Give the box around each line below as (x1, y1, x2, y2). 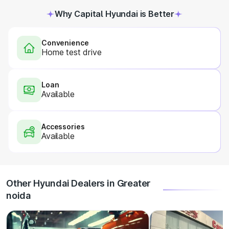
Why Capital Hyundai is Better (54, 9, 175, 19)
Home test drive (41, 47, 102, 57)
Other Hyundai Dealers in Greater (6, 178, 151, 189)
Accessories (41, 122, 85, 131)
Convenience (41, 38, 89, 47)
